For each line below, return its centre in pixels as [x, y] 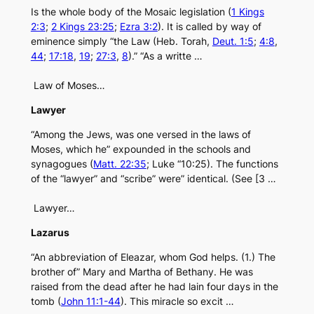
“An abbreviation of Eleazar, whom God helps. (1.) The [153, 257]
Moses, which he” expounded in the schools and [141, 149]
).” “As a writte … [165, 56]
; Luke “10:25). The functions [212, 164]
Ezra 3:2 [138, 27]
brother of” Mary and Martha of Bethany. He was [142, 272]
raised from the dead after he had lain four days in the [154, 287]
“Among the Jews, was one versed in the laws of [141, 135]
